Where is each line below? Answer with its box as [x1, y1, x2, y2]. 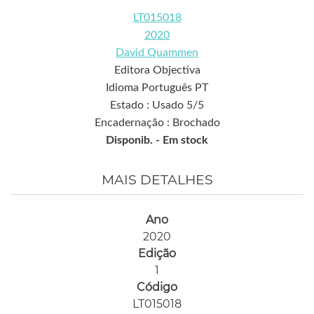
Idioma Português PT [106, 82, 208, 94]
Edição [138, 247, 176, 261]
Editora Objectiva [114, 64, 200, 76]
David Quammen [116, 47, 198, 59]
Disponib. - [106, 135, 163, 146]
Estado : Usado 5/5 [110, 100, 204, 111]
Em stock [163, 135, 208, 146]
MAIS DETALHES [101, 172, 213, 189]
